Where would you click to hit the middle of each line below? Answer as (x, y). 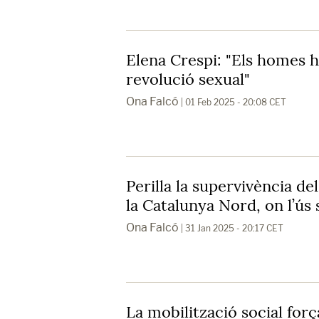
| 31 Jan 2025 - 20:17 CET (231, 228)
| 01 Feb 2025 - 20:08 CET (232, 102)
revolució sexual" (188, 79)
